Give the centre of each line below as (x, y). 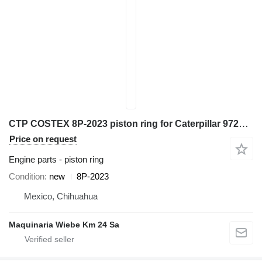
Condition (27, 176)
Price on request (43, 139)
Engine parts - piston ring (56, 159)
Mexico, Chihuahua (61, 196)
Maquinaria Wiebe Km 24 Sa (64, 225)
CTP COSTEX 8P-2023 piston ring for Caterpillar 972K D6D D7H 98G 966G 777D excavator (244, 124)
